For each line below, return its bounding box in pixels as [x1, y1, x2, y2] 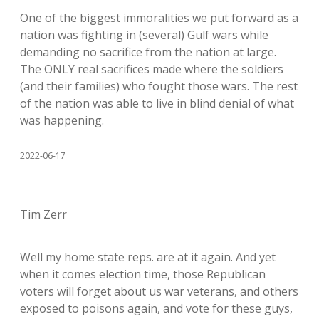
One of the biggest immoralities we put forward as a [20, 10, 298, 26]
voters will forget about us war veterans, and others [20, 283, 298, 299]
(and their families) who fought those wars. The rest [20, 78, 298, 94]
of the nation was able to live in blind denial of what [20, 95, 294, 111]
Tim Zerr [20, 206, 67, 222]
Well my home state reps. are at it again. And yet [20, 249, 276, 265]
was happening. [20, 113, 104, 128]
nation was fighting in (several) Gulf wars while [20, 27, 268, 43]
